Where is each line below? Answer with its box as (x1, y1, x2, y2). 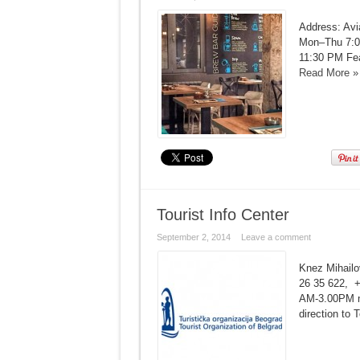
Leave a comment (240, 232, 311, 242)
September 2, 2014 (156, 232, 231, 242)
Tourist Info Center (156, 206, 289, 223)
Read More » (298, 67, 358, 79)
